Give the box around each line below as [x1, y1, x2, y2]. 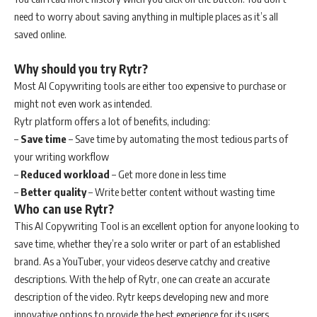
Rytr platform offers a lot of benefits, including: [14, 114, 210, 127]
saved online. [14, 27, 67, 40]
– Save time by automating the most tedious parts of [67, 132, 288, 145]
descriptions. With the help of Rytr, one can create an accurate [14, 272, 270, 285]
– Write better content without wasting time [86, 185, 275, 198]
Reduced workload [21, 167, 110, 180]
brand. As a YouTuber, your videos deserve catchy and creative [14, 254, 270, 267]
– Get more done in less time [110, 167, 226, 180]
